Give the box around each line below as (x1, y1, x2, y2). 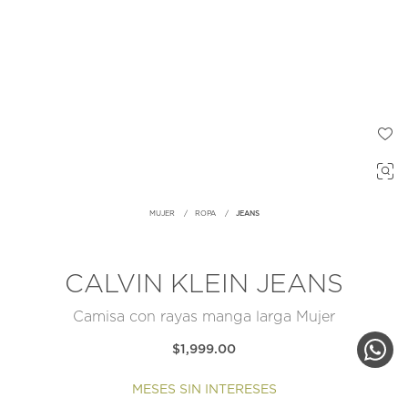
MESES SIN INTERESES (131, 383, 277, 397)
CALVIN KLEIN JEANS (65, 272, 343, 299)
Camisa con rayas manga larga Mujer (73, 310, 335, 325)
